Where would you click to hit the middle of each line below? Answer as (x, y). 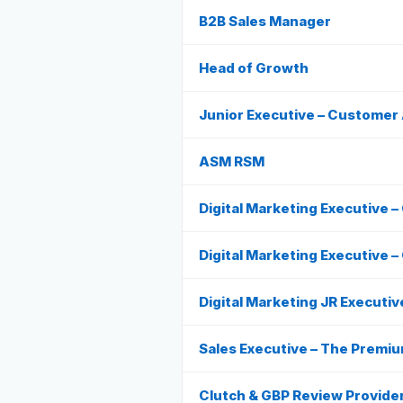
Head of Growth (254, 68)
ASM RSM (232, 161)
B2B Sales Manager (265, 21)
